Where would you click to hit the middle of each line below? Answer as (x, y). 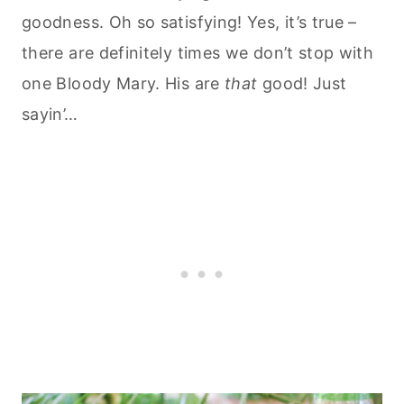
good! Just (302, 83)
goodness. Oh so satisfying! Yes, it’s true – (189, 22)
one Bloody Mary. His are (123, 83)
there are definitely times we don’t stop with (198, 52)
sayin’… (50, 114)
